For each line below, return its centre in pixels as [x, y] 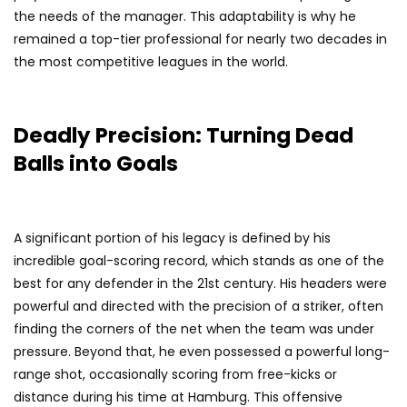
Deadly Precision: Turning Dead [184, 136]
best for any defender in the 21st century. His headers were [200, 284]
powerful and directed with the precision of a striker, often [199, 307]
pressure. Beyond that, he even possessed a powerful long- [202, 352]
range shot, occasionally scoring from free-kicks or [175, 375]
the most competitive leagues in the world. [151, 62]
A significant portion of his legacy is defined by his [172, 238]
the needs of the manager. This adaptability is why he [185, 17]
